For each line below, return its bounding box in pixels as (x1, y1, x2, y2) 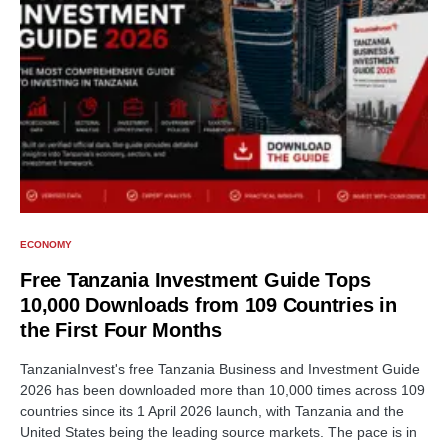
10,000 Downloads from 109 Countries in (20, 294, 397, 317)
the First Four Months (20, 319, 222, 342)
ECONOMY (20, 239, 72, 251)
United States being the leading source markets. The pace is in (20, 424, 417, 441)
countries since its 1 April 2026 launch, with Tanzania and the (20, 403, 404, 420)
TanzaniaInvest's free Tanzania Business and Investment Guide (20, 361, 420, 378)
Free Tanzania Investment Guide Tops (20, 269, 371, 292)
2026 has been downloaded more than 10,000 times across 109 (20, 382, 425, 399)
